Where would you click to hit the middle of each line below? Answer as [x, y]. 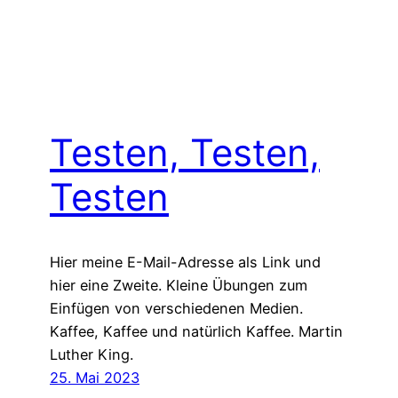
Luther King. [92, 355]
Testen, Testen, [185, 153]
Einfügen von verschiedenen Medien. [176, 309]
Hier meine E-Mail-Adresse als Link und [185, 263]
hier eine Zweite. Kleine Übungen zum [179, 286]
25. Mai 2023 [95, 378]
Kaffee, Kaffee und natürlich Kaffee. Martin [196, 332]
